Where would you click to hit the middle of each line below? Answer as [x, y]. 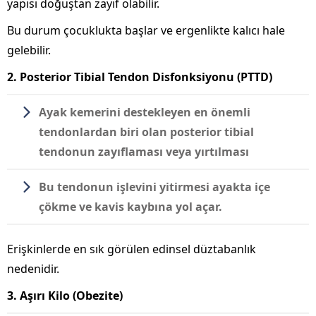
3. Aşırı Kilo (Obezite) [65, 295]
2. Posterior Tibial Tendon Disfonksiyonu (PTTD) [140, 77]
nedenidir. [33, 268]
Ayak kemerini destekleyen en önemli [145, 112]
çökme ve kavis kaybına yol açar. [130, 206]
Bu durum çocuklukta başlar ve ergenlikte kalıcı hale [146, 30]
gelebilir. [29, 50]
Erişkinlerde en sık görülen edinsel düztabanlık [132, 249]
